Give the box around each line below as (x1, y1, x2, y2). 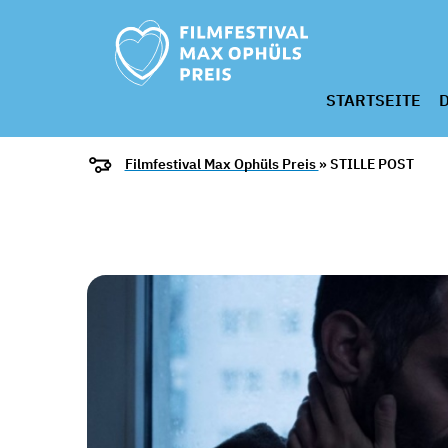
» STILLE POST (318, 155, 414, 174)
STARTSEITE (325, 90, 421, 110)
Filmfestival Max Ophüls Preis (124, 155, 319, 174)
